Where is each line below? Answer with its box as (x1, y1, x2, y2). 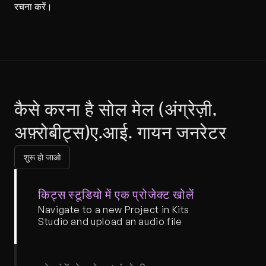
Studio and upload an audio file (38, 216, 182, 227)
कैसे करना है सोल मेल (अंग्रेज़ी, (14, 102, 217, 119)
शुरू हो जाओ (24, 152, 61, 162)
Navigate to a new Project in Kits (38, 204, 190, 216)
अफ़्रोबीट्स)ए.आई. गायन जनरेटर (14, 125, 227, 142)
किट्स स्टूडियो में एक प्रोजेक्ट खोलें (38, 187, 194, 202)
